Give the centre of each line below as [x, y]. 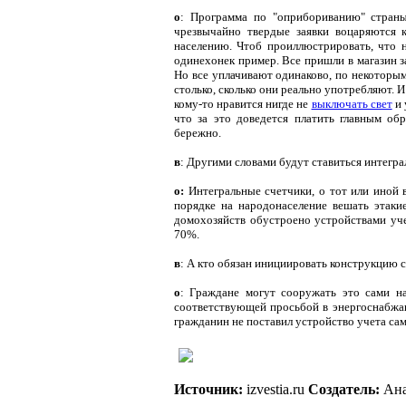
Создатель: [344, 389]
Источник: [208, 389]
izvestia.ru [275, 389]
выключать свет [352, 103]
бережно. [198, 132]
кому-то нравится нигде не [243, 103]
